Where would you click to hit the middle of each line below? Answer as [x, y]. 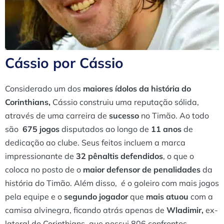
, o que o [178, 156]
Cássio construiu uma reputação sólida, [126, 102]
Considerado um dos [43, 89]
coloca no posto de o [44, 170]
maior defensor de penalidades [143, 170]
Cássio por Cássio [64, 63]
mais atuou [167, 197]
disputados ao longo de [104, 129]
